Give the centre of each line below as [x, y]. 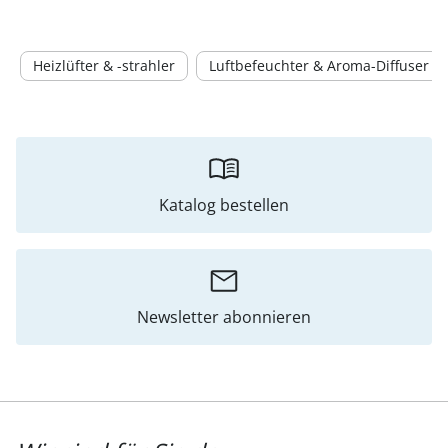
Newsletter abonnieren [224, 317]
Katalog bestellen [224, 205]
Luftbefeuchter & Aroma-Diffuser [319, 65]
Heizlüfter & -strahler [104, 65]
